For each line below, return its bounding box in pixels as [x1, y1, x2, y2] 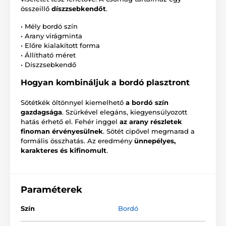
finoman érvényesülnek [21, 127, 103, 135]
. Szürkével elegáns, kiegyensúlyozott [62, 107, 187, 116]
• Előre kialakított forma [21, 41, 100, 49]
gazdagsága [21, 107, 62, 116]
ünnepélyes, [134, 136, 176, 145]
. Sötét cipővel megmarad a [103, 127, 195, 135]
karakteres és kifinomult [21, 146, 106, 154]
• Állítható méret [21, 50, 76, 59]
